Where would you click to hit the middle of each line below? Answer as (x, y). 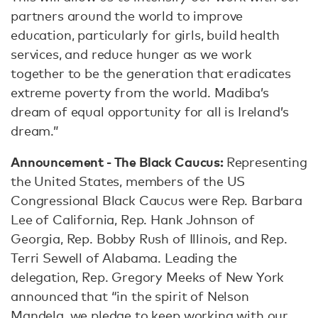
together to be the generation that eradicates (151, 73)
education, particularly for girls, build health (145, 35)
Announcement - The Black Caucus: (119, 161)
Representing (267, 162)
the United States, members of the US (128, 181)
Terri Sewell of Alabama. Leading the (124, 258)
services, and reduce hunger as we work (131, 54)
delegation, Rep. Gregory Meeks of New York (148, 277)
